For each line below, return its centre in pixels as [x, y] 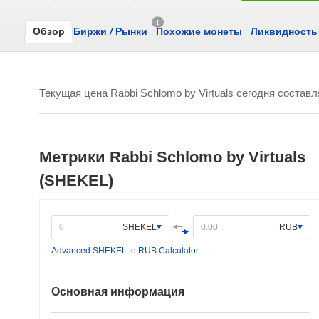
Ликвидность [284, 31]
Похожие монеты [199, 31]
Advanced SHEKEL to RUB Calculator [125, 251]
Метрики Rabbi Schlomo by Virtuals [172, 157]
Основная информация [118, 292]
